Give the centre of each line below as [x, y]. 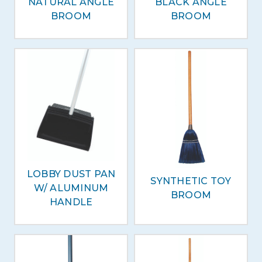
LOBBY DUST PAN [71, 174]
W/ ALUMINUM [71, 188]
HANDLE [71, 202]
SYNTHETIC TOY [191, 181]
